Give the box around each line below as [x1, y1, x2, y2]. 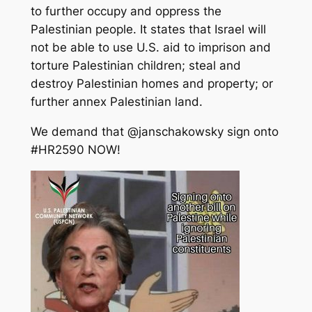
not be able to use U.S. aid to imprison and [30, 40, 271, 55]
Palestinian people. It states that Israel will [30, 22, 266, 37]
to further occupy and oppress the [30, 4, 221, 19]
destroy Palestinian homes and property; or [30, 77, 273, 91]
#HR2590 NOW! [30, 142, 120, 157]
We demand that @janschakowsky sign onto [30, 124, 279, 139]
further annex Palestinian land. [30, 95, 203, 109]
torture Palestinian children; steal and [30, 58, 241, 73]
